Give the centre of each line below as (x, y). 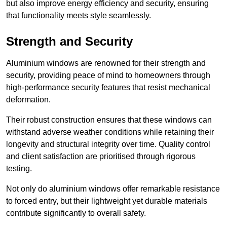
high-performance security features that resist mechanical (108, 88)
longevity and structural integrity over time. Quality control (108, 144)
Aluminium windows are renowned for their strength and (106, 63)
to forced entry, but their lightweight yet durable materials (107, 201)
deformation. (29, 100)
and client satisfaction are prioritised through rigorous (101, 157)
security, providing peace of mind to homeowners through (108, 75)
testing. (19, 169)
